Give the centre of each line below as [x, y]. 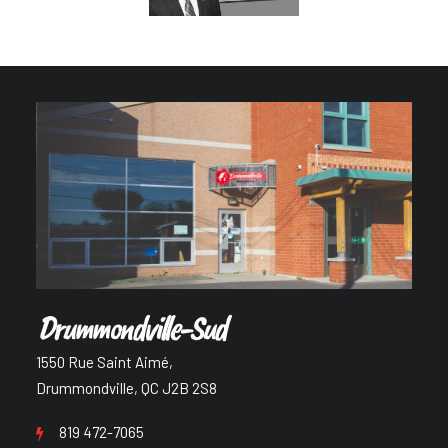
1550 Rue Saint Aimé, [104, 362]
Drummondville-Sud [130, 327]
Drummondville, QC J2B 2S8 [126, 388]
